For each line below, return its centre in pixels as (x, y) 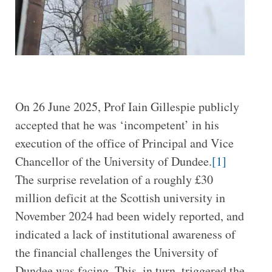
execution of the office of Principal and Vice (124, 143)
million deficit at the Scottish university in (120, 198)
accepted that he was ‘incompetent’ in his (117, 125)
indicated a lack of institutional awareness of (125, 234)
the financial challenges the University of (116, 253)
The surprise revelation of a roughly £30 (114, 180)
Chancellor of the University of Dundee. (113, 161)
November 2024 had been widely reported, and (129, 216)
